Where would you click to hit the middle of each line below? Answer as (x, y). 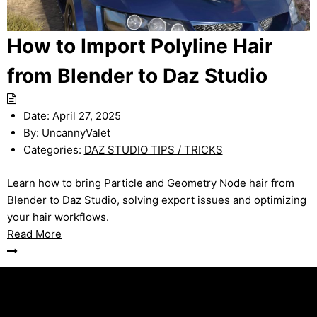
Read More (34, 234)
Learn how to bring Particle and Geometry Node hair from (151, 183)
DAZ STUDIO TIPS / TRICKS (153, 150)
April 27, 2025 (86, 116)
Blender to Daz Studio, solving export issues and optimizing (157, 200)
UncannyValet (74, 133)
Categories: (52, 150)
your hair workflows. (58, 217)
